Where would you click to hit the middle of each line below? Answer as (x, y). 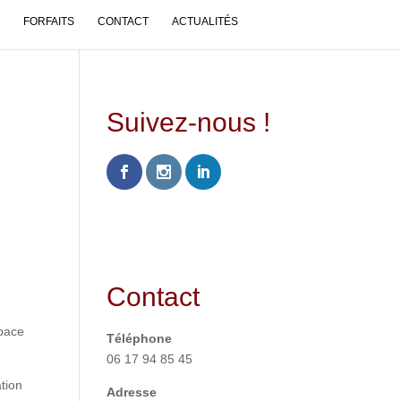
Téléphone (140, 338)
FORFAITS (48, 21)
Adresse (132, 392)
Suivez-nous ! (189, 122)
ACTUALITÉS (205, 21)
